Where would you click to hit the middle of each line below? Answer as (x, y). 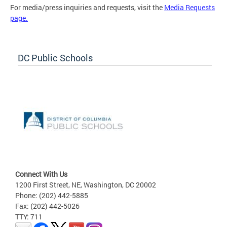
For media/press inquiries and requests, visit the (87, 7)
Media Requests (190, 7)
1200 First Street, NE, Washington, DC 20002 (86, 184)
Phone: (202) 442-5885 (52, 195)
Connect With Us (41, 174)
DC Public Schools (55, 58)
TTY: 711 (29, 216)
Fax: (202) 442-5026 (47, 206)
